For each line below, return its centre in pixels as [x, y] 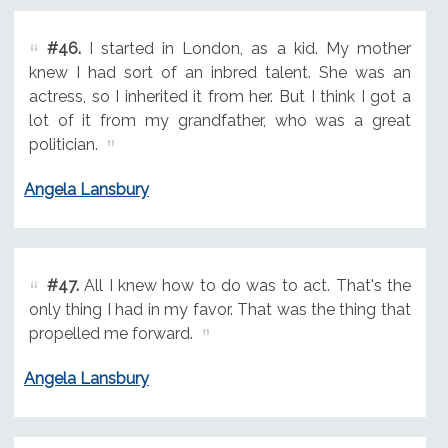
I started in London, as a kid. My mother [245, 49]
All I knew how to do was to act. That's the [244, 285]
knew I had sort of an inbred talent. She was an [219, 73]
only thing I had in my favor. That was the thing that [219, 309]
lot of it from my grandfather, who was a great [219, 121]
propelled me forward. [110, 333]
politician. [63, 145]
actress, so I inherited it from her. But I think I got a [219, 97]
